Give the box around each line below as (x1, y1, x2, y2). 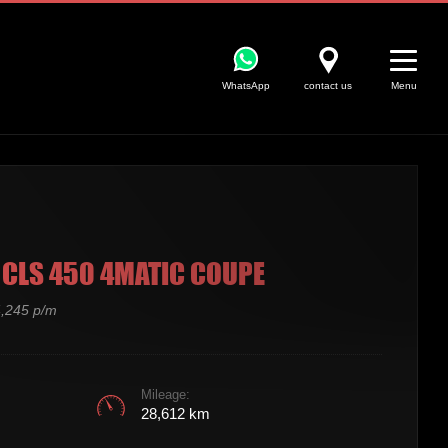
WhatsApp (222, 80, 270, 92)
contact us (304, 80, 352, 92)
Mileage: (141, 387, 190, 403)
